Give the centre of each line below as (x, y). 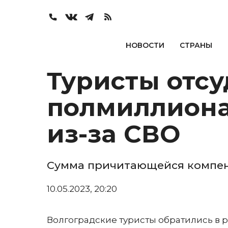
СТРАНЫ (196, 45)
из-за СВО (113, 134)
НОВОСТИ (145, 45)
